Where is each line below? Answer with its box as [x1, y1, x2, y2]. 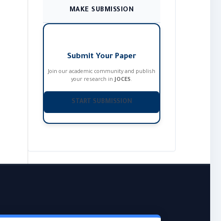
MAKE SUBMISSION [69, 6, 134, 14]
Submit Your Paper [67, 53, 136, 62]
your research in [71, 77, 114, 83]
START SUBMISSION [71, 99, 132, 106]
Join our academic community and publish [48, 69, 155, 75]
